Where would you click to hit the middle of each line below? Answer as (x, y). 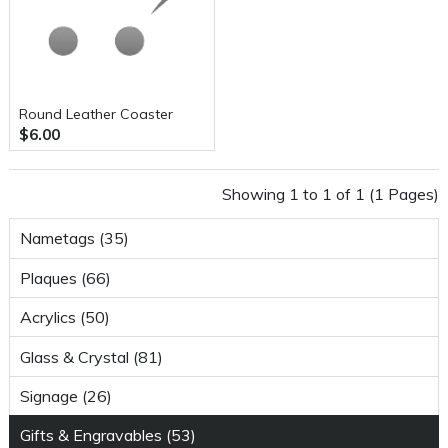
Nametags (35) (74, 238)
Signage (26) (65, 395)
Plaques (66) (65, 277)
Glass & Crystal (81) (91, 356)
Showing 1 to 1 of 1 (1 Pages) (330, 194)
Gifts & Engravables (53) (107, 435)
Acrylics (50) (64, 317)
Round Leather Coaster (96, 113)
